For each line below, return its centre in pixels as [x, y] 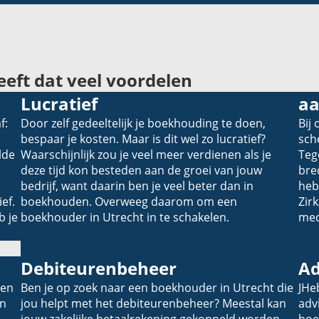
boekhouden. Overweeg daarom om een [129, 201]
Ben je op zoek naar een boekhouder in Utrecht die [157, 287]
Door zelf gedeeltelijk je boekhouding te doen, [143, 123]
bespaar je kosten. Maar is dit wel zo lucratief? [143, 138]
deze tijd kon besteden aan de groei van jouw [141, 170]
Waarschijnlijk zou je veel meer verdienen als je [146, 154]
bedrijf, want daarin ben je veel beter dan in [137, 185]
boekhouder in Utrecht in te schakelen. [125, 217]
